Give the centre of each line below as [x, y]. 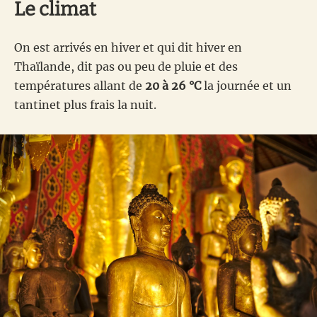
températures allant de [80, 85]
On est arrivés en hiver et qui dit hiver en [128, 47]
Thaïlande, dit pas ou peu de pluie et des [126, 66]
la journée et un [246, 85]
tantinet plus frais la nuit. [85, 104]
